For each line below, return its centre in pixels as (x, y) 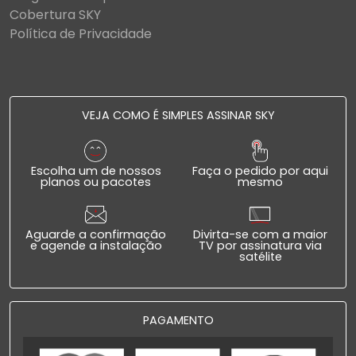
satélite (260, 257)
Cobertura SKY (55, 15)
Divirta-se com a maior (260, 235)
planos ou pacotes (96, 182)
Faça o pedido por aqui (260, 171)
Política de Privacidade (81, 34)
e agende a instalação (96, 246)
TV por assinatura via (260, 246)
